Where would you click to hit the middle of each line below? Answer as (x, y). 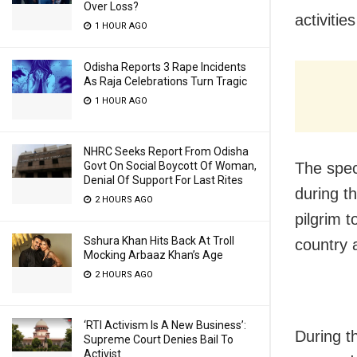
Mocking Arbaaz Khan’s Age (153, 255)
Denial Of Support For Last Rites (163, 180)
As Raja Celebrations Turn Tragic (165, 81)
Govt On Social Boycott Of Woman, (170, 166)
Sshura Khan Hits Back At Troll (159, 241)
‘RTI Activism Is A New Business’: (165, 325)
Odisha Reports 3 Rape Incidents (165, 67)
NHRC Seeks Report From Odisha (166, 151)
